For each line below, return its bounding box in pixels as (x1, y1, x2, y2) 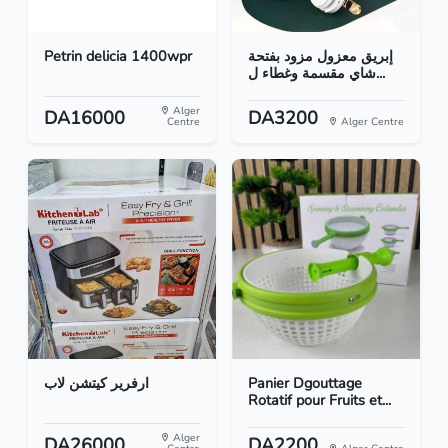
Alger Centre (338, 114, 404, 130)
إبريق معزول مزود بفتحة (248, 46, 393, 67)
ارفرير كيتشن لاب (44, 373, 149, 394)
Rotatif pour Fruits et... (248, 390, 391, 411)
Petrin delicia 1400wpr (44, 46, 192, 67)
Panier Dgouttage (248, 373, 362, 394)
